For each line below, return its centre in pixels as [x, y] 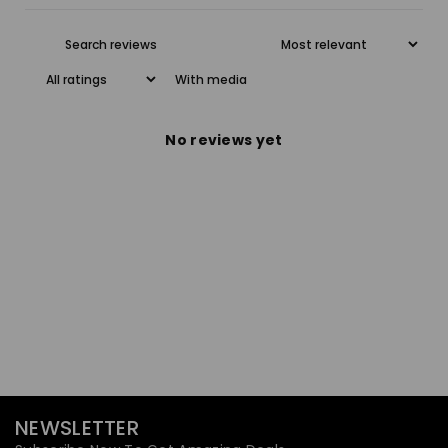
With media [211, 80]
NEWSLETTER [77, 428]
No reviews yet [224, 140]
